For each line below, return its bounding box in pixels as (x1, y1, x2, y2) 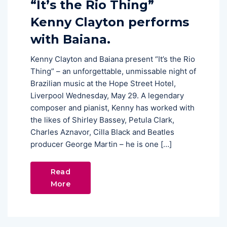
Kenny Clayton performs (30, 14, 189, 29)
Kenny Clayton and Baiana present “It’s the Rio (30, 54, 195, 64)
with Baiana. (30, 31, 110, 47)
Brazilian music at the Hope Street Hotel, (30, 78, 176, 88)
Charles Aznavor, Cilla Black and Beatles (30, 127, 174, 137)
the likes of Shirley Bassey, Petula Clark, (30, 115, 174, 125)
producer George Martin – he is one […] (30, 139, 172, 149)
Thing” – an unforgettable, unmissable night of (30, 66, 196, 76)
